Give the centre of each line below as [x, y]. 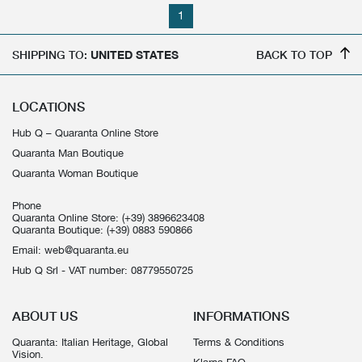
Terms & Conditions [239, 343]
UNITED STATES [135, 55]
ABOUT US [45, 316]
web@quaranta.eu [86, 250]
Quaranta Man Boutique [68, 154]
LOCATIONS [48, 107]
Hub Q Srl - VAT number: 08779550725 [103, 271]
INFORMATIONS [241, 316]
